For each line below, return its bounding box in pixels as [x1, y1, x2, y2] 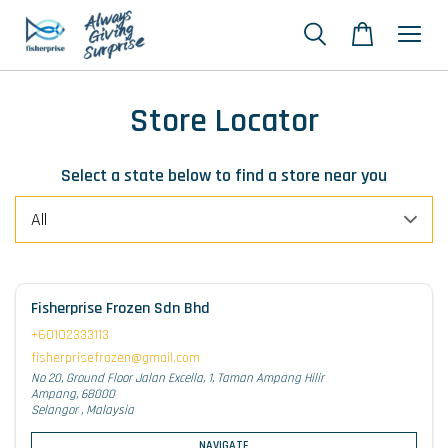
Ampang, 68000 [31, 386, 115, 402]
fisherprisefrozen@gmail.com [31, 349, 200, 367]
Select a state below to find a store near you [61, 164, 387, 187]
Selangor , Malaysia [31, 402, 134, 418]
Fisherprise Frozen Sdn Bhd [31, 298, 210, 319]
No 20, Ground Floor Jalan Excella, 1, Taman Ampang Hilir [31, 370, 324, 386]
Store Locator [129, 99, 319, 143]
